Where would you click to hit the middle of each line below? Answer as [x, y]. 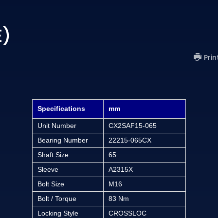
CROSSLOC [127, 213]
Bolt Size [51, 184]
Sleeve [48, 169]
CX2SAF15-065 [133, 125]
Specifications [61, 108]
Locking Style [58, 213]
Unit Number [57, 125]
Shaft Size [53, 154]
